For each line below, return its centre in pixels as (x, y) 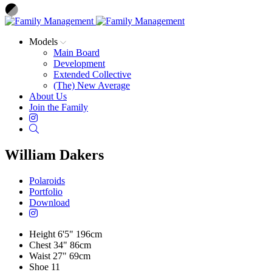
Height (42, 234)
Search (51, 128)
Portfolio (46, 191)
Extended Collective (92, 74)
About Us (48, 96)
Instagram (56, 117)
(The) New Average (92, 85)
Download (49, 202)
